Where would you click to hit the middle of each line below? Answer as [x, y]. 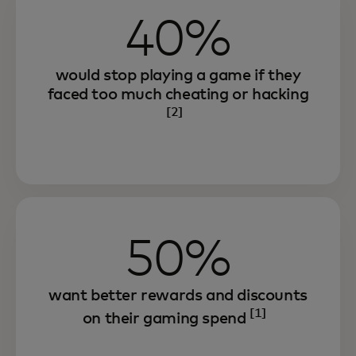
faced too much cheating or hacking [178, 95]
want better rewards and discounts [178, 295]
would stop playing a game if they [178, 76]
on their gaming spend [166, 318]
